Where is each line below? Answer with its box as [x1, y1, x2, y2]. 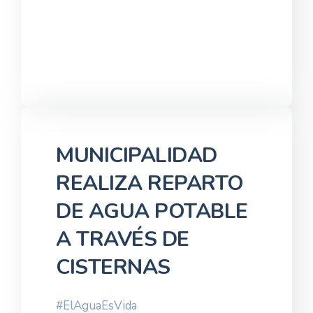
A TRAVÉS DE [56, 225, 189, 254]
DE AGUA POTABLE [56, 197, 248, 226]
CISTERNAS [56, 253, 170, 282]
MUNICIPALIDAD [56, 141, 217, 170]
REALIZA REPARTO [56, 169, 244, 198]
